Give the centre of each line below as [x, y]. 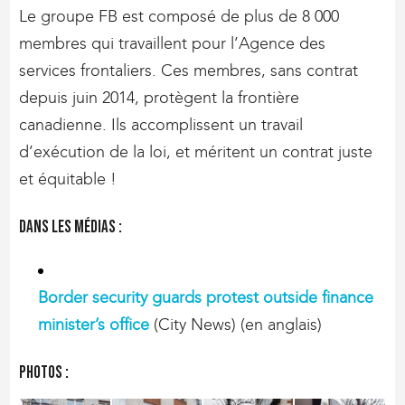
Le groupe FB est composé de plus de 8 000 [179, 16]
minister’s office [94, 324]
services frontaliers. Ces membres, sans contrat [189, 70]
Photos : [44, 372]
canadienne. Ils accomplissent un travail [161, 124]
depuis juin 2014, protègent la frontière [160, 97]
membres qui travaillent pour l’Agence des [173, 43]
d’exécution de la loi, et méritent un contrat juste [196, 151]
